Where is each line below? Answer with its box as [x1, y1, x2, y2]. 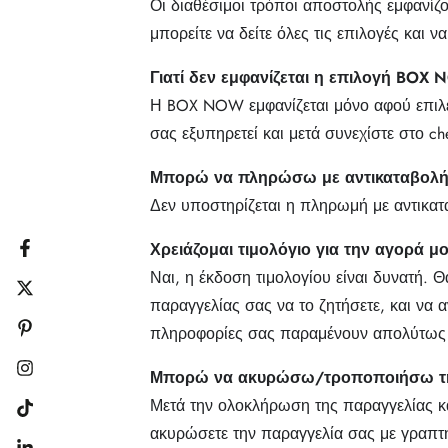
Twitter [23, 288, 63, 309]
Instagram [23, 368, 81, 389]
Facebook [23, 248, 82, 269]
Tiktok [23, 408, 58, 429]
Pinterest [23, 328, 74, 349]
